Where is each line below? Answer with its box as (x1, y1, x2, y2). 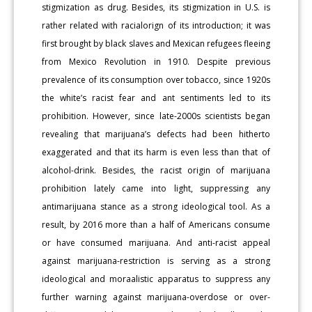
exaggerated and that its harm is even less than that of (42, 146, 270, 158)
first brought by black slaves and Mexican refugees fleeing (42, 37, 270, 49)
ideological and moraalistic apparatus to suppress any (42, 272, 270, 285)
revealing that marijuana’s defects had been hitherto (42, 127, 270, 140)
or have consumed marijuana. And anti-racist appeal (42, 236, 270, 249)
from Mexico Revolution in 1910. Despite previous (42, 55, 270, 68)
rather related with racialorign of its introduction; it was (42, 19, 270, 31)
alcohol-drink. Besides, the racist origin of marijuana (42, 164, 270, 176)
